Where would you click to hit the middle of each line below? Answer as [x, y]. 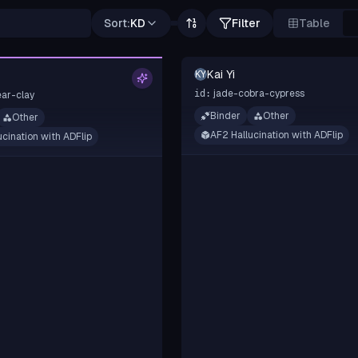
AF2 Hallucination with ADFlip [276, 135]
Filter [246, 23]
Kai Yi [221, 74]
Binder [225, 116]
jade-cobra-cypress [259, 93]
